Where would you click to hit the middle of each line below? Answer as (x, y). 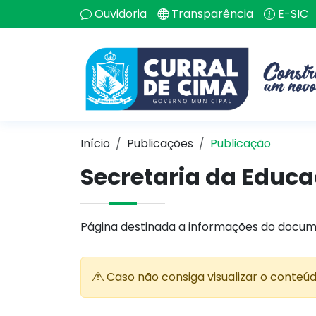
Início (95, 144)
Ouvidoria (121, 14)
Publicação (241, 144)
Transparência (212, 14)
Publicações (160, 144)
